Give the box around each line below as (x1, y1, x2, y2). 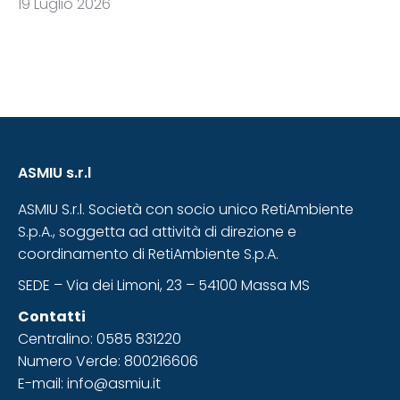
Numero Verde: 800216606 (18, 351, 198, 371)
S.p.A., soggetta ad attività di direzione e (18, 221, 296, 242)
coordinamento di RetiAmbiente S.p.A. (18, 244, 279, 264)
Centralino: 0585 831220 (18, 329, 181, 349)
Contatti (18, 306, 86, 327)
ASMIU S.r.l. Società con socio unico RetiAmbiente (18, 199, 354, 220)
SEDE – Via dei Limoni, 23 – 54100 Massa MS (18, 275, 310, 296)
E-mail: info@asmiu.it (18, 373, 161, 394)
